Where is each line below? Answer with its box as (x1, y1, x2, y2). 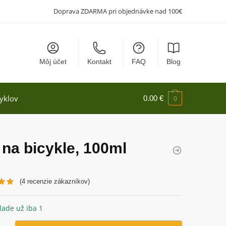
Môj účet (39, 58, 67, 66)
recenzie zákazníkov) (25, 178, 90, 185)
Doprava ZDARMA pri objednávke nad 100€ (53, 7, 182, 16)
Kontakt (87, 58, 111, 66)
